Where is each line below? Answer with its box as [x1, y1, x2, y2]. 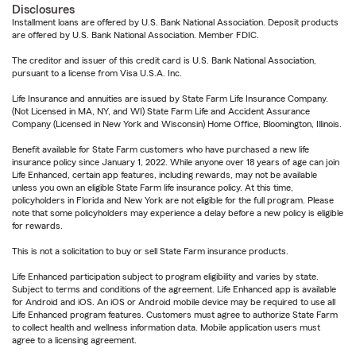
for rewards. [12, 221, 63, 231]
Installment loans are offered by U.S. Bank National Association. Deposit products [12, 17, 339, 28]
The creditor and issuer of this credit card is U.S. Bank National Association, [12, 56, 316, 66]
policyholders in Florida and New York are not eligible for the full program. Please [12, 195, 334, 206]
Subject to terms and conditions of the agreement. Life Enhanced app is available [12, 284, 336, 295]
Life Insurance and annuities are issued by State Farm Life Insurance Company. [12, 94, 328, 104]
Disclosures [12, 3, 75, 17]
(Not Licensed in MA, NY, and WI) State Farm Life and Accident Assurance [12, 106, 310, 117]
